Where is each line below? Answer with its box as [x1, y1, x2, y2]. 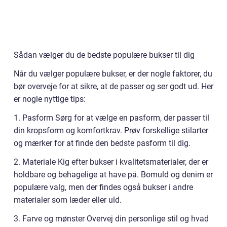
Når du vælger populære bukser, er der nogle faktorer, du [14, 68, 212, 79]
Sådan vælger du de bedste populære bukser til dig [14, 50, 195, 60]
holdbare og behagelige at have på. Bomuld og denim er [14, 169, 213, 179]
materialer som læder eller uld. [14, 195, 122, 205]
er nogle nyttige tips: [14, 94, 86, 104]
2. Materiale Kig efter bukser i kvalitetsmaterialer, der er [14, 157, 208, 167]
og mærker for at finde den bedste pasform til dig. [14, 138, 191, 148]
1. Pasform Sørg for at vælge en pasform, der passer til [14, 112, 209, 123]
